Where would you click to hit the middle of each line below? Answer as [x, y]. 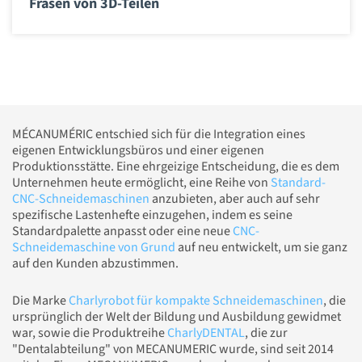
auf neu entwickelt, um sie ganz [261, 247]
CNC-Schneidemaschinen [81, 198]
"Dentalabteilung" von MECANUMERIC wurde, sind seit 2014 [173, 349]
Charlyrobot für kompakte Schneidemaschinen [196, 300]
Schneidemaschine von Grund [94, 247]
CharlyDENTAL [206, 333]
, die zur [266, 333]
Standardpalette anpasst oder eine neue [122, 231]
